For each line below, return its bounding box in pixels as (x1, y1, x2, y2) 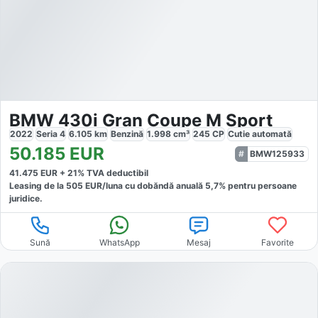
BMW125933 (250, 148, 305, 160)
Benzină (111, 128, 143, 140)
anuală (176, 180, 205, 192)
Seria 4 (36, 128, 65, 140)
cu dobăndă (123, 180, 174, 192)
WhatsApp (99, 237, 140, 248)
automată (252, 128, 292, 140)
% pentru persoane (219, 180, 297, 192)
